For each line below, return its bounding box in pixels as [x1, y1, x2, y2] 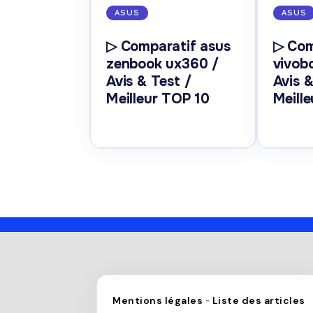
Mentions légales [112, 294, 203, 307]
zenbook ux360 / [106, 55, 219, 73]
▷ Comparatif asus [106, 38, 231, 56]
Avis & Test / [106, 73, 191, 91]
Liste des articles [212, 294, 305, 307]
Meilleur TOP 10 [106, 90, 210, 108]
